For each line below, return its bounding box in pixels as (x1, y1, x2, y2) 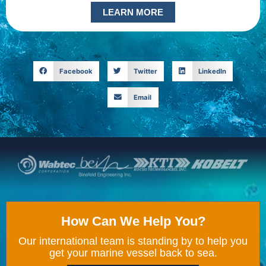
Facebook (59, 67, 93, 76)
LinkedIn (198, 67, 226, 76)
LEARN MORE (103, 7, 163, 18)
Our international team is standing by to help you (18, 235, 248, 247)
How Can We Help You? (61, 213, 205, 229)
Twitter (133, 67, 157, 76)
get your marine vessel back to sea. (49, 246, 217, 259)
